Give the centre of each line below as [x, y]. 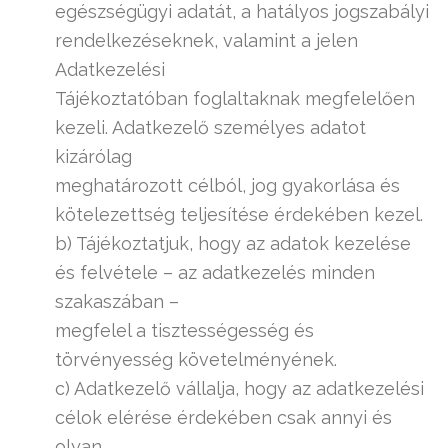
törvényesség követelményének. [196, 359]
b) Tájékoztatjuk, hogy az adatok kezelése [233, 243]
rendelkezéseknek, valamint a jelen [206, 40]
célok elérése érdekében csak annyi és [223, 417]
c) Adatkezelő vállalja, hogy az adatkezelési [239, 388]
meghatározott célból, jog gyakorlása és [227, 185]
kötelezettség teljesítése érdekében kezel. [239, 214]
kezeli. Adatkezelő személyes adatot [210, 127]
